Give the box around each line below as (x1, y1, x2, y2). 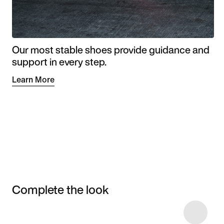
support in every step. (12, 54, 106, 69)
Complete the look (12, 180, 109, 199)
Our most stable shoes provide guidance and (12, 42, 209, 57)
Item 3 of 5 (7, 205, 44, 217)
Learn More (12, 75, 54, 84)
